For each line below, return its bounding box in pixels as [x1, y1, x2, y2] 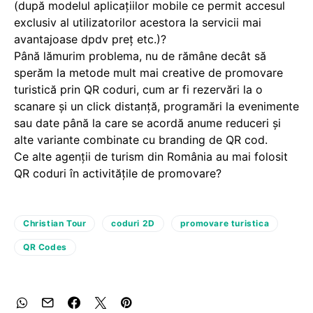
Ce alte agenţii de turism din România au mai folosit [14, 149, 288, 163]
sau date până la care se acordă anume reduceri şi [14, 115, 281, 130]
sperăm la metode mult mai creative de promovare [14, 65, 283, 80]
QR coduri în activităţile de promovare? [14, 166, 221, 180]
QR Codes [23, 241, 67, 252]
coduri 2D [111, 217, 155, 228]
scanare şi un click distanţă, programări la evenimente [14, 99, 299, 113]
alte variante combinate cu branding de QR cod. [14, 132, 268, 147]
